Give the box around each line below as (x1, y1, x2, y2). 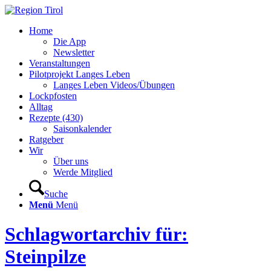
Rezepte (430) (29, 113, 83, 123)
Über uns (53, 156, 88, 166)
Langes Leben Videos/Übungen (53, 80, 175, 90)
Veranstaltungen (29, 58, 90, 68)
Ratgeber (29, 134, 64, 145)
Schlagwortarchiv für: (5, 223, 188, 246)
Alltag (29, 102, 53, 112)
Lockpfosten (29, 91, 77, 101)
